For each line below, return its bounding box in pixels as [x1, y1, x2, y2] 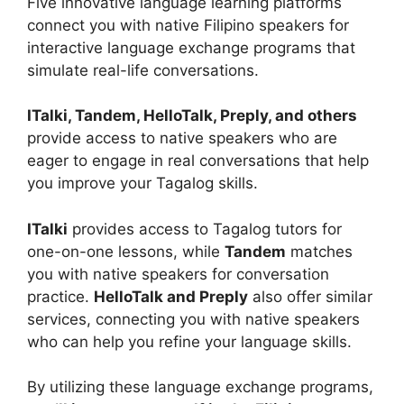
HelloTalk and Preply [94, 287, 248, 306]
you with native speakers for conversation [27, 264, 329, 283]
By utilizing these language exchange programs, [27, 378, 373, 397]
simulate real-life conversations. [27, 60, 259, 79]
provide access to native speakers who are [27, 129, 337, 148]
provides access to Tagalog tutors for [68, 219, 342, 238]
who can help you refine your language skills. [27, 332, 352, 351]
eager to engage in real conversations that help [27, 151, 369, 170]
